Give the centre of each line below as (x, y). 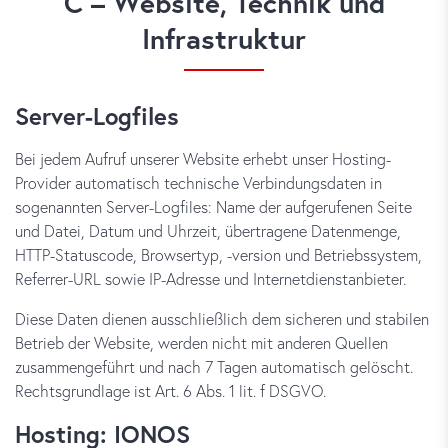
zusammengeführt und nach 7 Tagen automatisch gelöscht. (214, 366)
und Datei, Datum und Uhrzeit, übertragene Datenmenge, (208, 230)
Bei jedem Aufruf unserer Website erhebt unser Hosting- (203, 158)
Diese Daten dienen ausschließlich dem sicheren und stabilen (222, 318)
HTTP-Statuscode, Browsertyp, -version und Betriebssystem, (218, 254)
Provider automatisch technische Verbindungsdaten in (198, 182)
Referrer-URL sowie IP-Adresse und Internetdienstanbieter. (210, 278)
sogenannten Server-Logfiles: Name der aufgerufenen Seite (213, 206)
